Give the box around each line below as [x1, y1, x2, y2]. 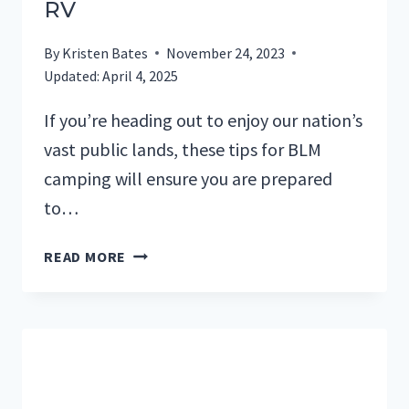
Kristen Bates [62, 43, 149, 62]
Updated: [44, 66, 100, 85]
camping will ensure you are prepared [44, 166, 332, 190]
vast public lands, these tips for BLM [44, 137, 321, 161]
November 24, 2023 [166, 43, 286, 62]
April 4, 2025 [102, 66, 179, 85]
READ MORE [44, 246, 127, 266]
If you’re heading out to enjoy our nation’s [44, 108, 362, 131]
